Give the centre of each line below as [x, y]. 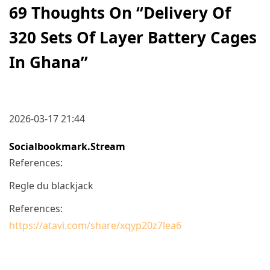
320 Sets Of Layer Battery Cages [133, 37]
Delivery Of [187, 12]
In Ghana [45, 62]
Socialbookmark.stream [67, 146]
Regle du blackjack [51, 185]
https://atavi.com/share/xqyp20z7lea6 [95, 225]
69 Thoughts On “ [76, 12]
